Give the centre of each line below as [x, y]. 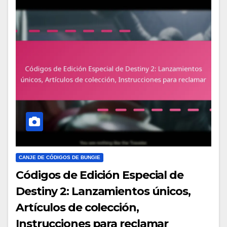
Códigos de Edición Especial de [100, 175]
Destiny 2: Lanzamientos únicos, [103, 191]
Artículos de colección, [77, 207]
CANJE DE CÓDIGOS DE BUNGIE [60, 157]
